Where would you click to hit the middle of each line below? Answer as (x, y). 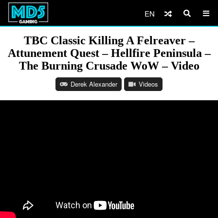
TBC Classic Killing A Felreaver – (109, 40)
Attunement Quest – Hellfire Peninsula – (109, 53)
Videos (148, 84)
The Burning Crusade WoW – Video (109, 66)
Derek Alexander (94, 84)
